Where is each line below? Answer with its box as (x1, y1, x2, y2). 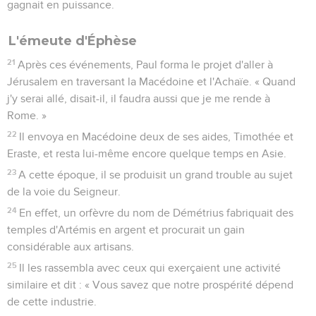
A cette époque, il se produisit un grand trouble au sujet (18, 169, 293, 181)
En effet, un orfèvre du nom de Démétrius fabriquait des (19, 207, 294, 219)
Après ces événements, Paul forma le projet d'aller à (18, 59, 274, 71)
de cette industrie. (7, 296, 97, 308)
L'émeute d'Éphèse (8, 32, 137, 49)
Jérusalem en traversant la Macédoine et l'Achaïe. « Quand (7, 75, 296, 87)
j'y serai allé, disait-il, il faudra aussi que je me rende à (7, 92, 270, 104)
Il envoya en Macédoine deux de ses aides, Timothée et (19, 130, 294, 142)
